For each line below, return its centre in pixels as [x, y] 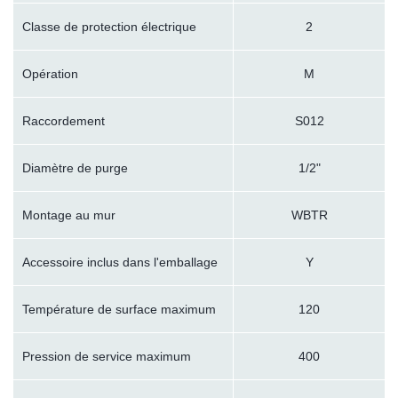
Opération [50, 74]
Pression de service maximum [107, 357]
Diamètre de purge [75, 168]
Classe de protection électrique [109, 27]
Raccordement [64, 121]
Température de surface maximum [119, 310]
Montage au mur [69, 215]
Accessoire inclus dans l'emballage [120, 263]
